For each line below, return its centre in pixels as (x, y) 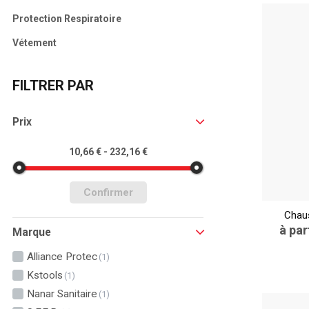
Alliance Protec (62, 257)
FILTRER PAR (53, 86)
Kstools (44, 275)
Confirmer (108, 192)
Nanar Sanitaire (62, 294)
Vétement (34, 43)
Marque (31, 232)
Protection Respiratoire (67, 19)
